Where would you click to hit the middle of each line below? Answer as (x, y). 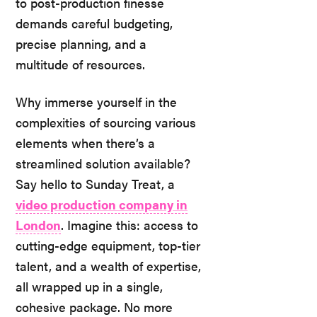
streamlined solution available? (103, 163)
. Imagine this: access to (129, 224)
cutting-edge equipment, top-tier (108, 245)
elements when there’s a (85, 142)
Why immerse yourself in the (96, 101)
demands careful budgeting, (94, 23)
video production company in (102, 204)
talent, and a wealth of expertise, (108, 265)
